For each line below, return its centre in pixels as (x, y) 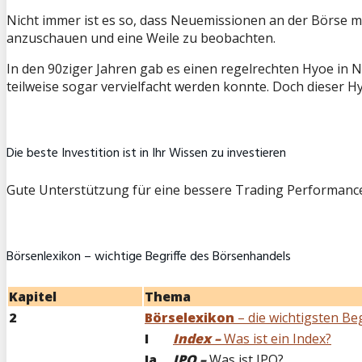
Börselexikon (189, 317)
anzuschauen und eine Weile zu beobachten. (141, 38)
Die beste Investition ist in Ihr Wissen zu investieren (146, 153)
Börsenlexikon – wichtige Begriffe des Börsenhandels (149, 257)
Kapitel (33, 296)
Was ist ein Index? (278, 338)
